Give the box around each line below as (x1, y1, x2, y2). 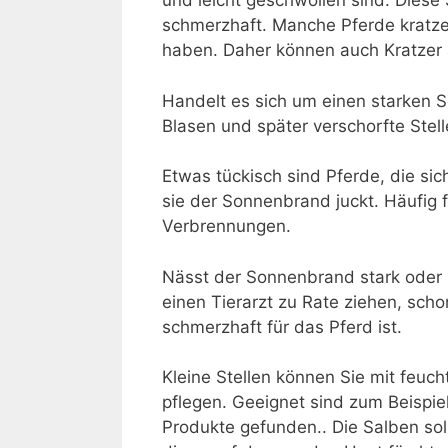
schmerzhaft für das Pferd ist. (162, 316, 402, 337)
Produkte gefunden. (162, 417, 322, 438)
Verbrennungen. (162, 216, 291, 237)
